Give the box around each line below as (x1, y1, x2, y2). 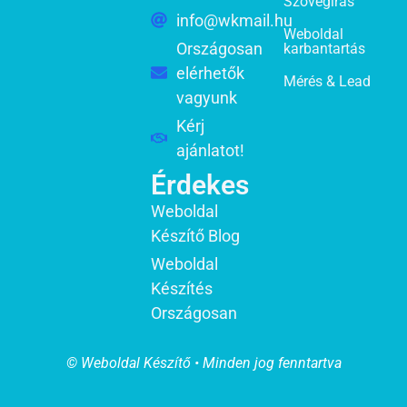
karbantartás (283, 39, 365, 57)
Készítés (151, 278, 213, 298)
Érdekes (151, 168, 249, 201)
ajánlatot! (175, 140, 244, 160)
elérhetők (175, 63, 244, 83)
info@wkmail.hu (175, 10, 293, 30)
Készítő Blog (151, 225, 240, 245)
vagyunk (175, 87, 237, 107)
